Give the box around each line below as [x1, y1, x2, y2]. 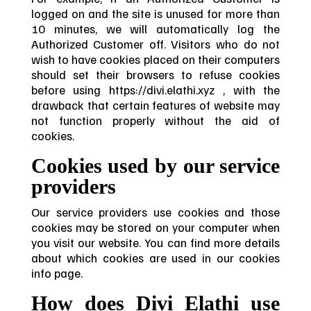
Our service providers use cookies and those [31, 203, 280, 219]
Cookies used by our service [31, 153, 280, 178]
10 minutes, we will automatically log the [31, 21, 280, 37]
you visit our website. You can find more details [31, 234, 280, 250]
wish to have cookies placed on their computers [31, 51, 280, 67]
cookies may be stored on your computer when [31, 219, 280, 235]
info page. [31, 264, 83, 280]
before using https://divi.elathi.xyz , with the [31, 82, 280, 98]
